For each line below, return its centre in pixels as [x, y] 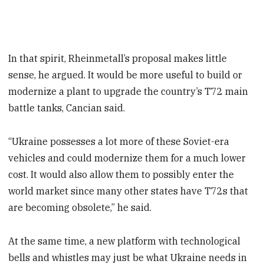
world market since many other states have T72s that [128, 191]
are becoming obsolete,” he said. [80, 208]
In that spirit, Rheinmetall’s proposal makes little [118, 59]
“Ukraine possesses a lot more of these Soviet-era [119, 142]
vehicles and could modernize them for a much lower [127, 158]
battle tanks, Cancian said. [67, 108]
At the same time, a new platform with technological [125, 241]
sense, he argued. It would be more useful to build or [126, 75]
